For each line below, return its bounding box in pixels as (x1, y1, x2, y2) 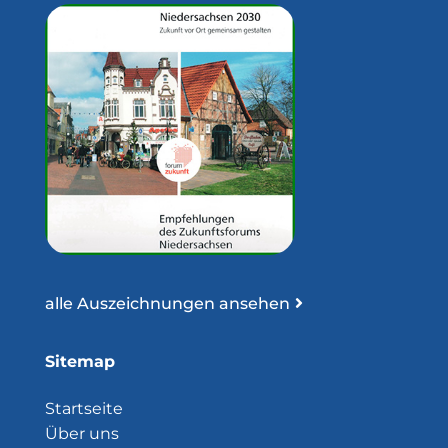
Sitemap (44, 351, 115, 371)
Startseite (44, 398, 123, 418)
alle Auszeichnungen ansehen (44, 293, 290, 313)
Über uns (44, 423, 119, 443)
